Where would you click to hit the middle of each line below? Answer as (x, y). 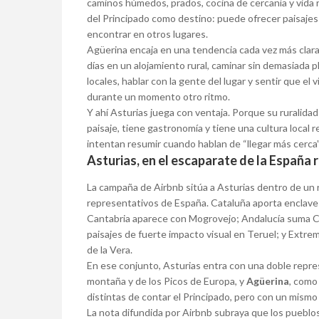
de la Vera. (110, 250)
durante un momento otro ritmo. (158, 97)
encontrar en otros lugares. (147, 34)
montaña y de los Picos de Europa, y (167, 281)
